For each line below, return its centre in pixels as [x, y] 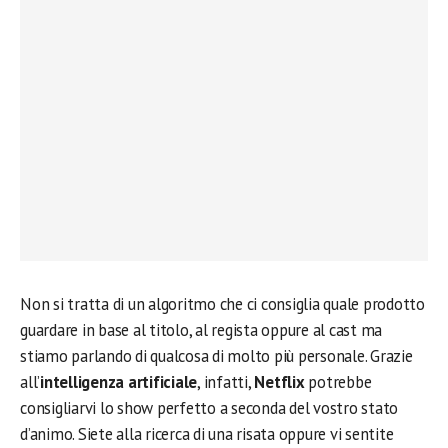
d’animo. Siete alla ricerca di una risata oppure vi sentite [207, 434]
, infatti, [226, 382]
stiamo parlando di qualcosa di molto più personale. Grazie [216, 356]
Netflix [281, 382]
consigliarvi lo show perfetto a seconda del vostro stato [209, 408]
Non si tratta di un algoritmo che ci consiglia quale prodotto [222, 304]
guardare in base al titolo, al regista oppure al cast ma [201, 330]
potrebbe [340, 382]
